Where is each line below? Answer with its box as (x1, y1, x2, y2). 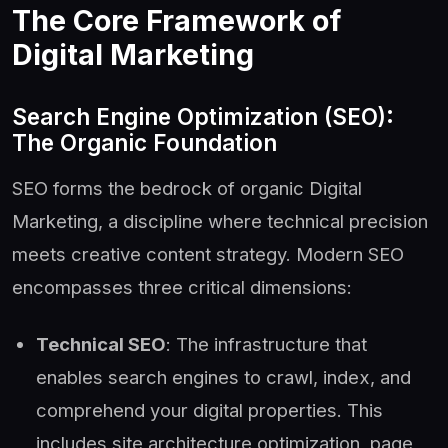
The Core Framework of (12, 2, 341, 38)
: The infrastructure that (166, 332, 367, 355)
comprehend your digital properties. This (36, 398, 383, 421)
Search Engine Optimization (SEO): (12, 102, 394, 130)
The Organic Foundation (12, 128, 277, 156)
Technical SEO (36, 332, 166, 355)
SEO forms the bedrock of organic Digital (12, 176, 362, 199)
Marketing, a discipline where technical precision (12, 209, 428, 232)
